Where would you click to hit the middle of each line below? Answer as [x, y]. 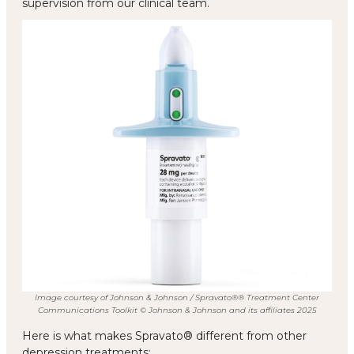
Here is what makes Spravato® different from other [164, 335]
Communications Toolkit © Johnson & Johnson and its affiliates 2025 [177, 310]
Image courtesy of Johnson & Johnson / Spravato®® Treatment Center [177, 297]
